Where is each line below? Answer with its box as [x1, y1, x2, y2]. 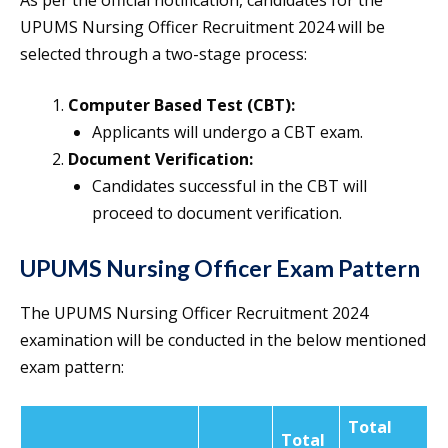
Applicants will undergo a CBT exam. [92, 121, 363, 144]
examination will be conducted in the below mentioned [20, 329, 426, 352]
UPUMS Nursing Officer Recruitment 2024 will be [20, 16, 385, 39]
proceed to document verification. [92, 202, 342, 225]
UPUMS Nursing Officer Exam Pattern [20, 254, 420, 283]
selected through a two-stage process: [20, 43, 307, 66]
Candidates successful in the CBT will [92, 175, 367, 198]
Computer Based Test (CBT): [68, 94, 295, 117]
